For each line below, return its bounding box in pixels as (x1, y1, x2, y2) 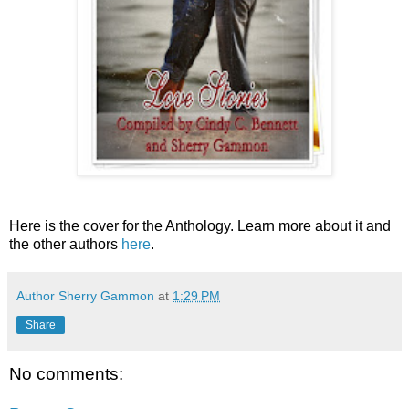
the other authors (9, 236, 121, 252)
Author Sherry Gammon (16, 288, 154, 303)
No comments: (9, 364, 123, 383)
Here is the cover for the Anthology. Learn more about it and (9, 217, 391, 234)
